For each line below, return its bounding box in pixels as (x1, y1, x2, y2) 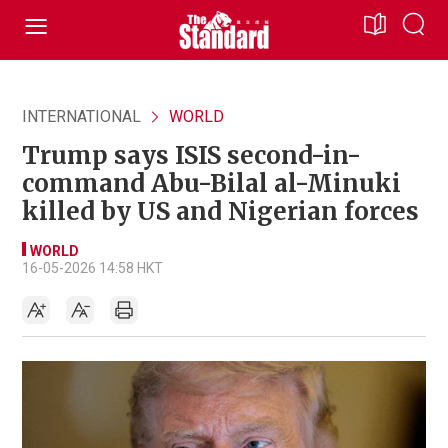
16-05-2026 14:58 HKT (22, 260, 163, 276)
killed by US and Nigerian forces (22, 196, 419, 227)
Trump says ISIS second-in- (22, 140, 361, 171)
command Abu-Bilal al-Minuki (22, 168, 401, 199)
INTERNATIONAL (22, 107, 141, 126)
